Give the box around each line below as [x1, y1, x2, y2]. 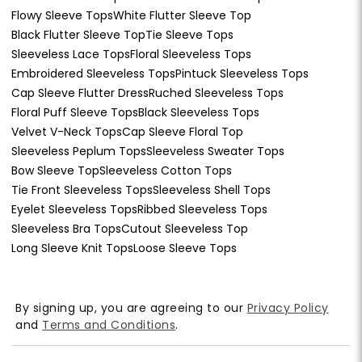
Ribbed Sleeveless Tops [137, 201, 267, 218]
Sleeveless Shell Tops [153, 182, 271, 199]
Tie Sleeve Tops [145, 27, 234, 44]
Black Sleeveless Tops [138, 104, 259, 121]
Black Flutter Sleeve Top [11, 27, 145, 44]
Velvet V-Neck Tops [11, 124, 122, 141]
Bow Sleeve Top [11, 162, 99, 179]
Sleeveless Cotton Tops [99, 162, 232, 179]
